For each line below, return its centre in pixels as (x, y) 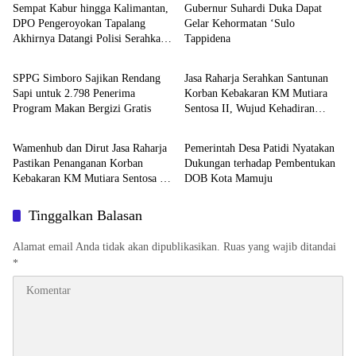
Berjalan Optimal (51, 194)
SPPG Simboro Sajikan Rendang (87, 79)
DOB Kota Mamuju (228, 179)
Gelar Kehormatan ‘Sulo (240, 24)
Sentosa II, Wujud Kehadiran (250, 109)
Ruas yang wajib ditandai (280, 247)
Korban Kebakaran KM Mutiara (256, 94)
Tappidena (207, 39)
